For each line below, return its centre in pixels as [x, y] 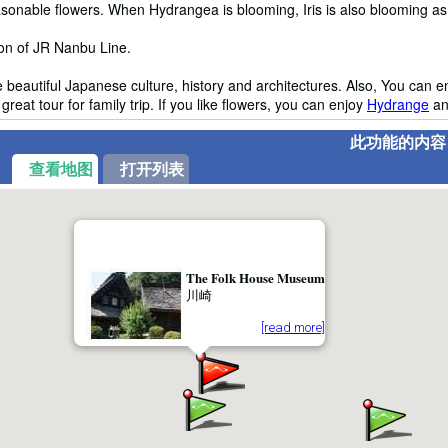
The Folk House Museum [255, 277]
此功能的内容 [398, 141]
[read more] [292, 327]
